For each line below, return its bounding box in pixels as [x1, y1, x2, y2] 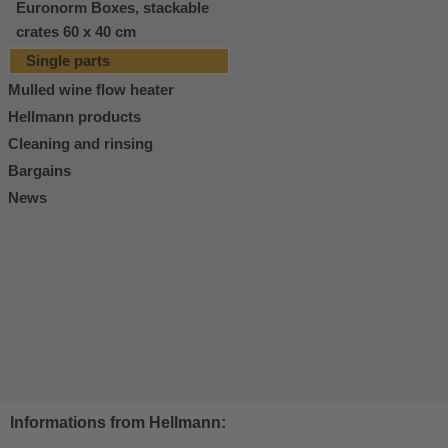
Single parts [26, 52, 110, 69]
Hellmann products [8, 108, 141, 125]
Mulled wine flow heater [8, 81, 174, 98]
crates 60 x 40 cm [16, 23, 136, 40]
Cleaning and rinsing [8, 135, 153, 152]
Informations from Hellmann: [10, 413, 226, 431]
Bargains [8, 162, 71, 179]
